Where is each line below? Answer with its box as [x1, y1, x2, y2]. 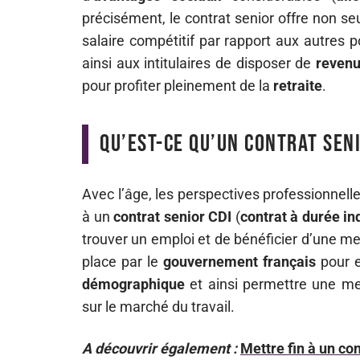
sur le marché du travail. [82, 298, 235, 315]
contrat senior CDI [113, 208, 232, 225]
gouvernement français [163, 253, 316, 270]
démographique [82, 276, 185, 292]
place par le [82, 253, 163, 270]
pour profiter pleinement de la [82, 77, 273, 94]
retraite [273, 77, 322, 94]
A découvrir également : [82, 340, 237, 357]
